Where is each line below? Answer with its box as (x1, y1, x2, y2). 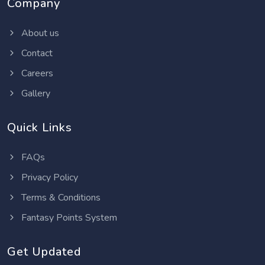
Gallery (19, 86, 50, 100)
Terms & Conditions (19, 190, 101, 204)
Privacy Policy (19, 170, 78, 184)
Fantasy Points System (19, 211, 117, 224)
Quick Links (7, 119, 72, 135)
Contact (19, 46, 53, 60)
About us (19, 26, 59, 40)
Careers (19, 66, 53, 80)
